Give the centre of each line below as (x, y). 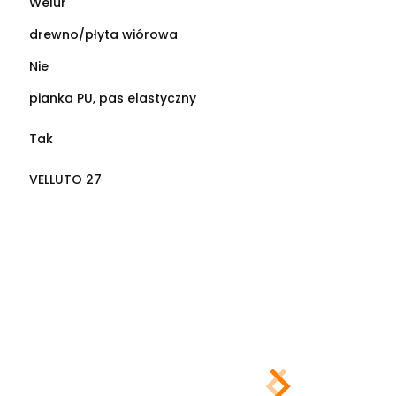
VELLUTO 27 (65, 179)
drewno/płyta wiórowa (103, 34)
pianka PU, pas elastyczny (112, 98)
